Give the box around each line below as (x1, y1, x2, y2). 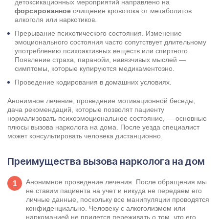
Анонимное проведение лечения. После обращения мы (26, 178, 207, 186)
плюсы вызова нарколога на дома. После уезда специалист (7, 123, 199, 131)
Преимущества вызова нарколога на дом (7, 155, 205, 168)
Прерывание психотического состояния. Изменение (15, 29, 182, 38)
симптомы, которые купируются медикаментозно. (15, 65, 175, 73)
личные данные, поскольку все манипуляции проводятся (26, 196, 209, 204)
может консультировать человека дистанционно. (7, 132, 163, 140)
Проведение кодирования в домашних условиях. (15, 78, 172, 87)
